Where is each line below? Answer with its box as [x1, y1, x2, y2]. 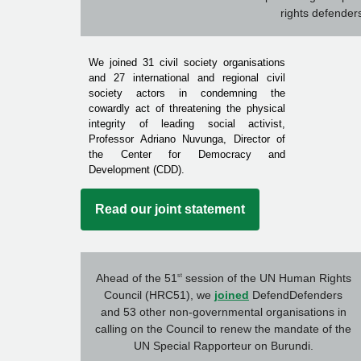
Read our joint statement [95, 202, 245, 217]
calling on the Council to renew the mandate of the [95, 322, 351, 335]
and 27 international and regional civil [89, 72, 285, 85]
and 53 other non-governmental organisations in [100, 305, 346, 318]
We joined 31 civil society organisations [89, 56, 285, 69]
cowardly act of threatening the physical [89, 102, 285, 115]
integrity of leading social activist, [89, 118, 285, 131]
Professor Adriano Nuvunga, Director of [89, 133, 285, 146]
